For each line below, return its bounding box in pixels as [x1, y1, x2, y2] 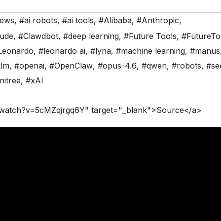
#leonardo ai [38, 46, 85, 56]
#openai [14, 61, 44, 71]
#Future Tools [124, 31, 177, 41]
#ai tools [62, 15, 94, 26]
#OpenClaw [49, 61, 93, 71]
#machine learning [116, 46, 185, 56]
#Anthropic [137, 15, 179, 26]
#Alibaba [99, 15, 132, 26]
